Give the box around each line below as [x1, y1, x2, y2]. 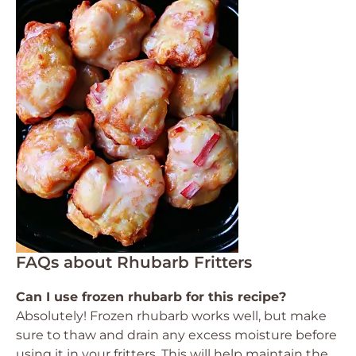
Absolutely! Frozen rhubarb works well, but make [16, 308, 327, 323]
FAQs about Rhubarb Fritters [16, 252, 252, 272]
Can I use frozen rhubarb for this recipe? [16, 288, 286, 304]
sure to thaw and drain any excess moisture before [16, 327, 337, 342]
